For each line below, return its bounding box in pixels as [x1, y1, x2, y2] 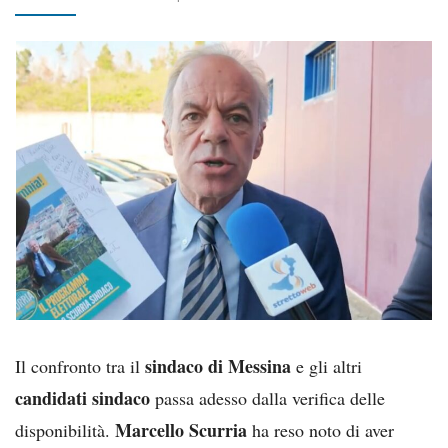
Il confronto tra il [15, 353, 145, 378]
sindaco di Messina [145, 352, 291, 379]
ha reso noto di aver [247, 417, 394, 442]
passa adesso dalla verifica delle [150, 385, 385, 410]
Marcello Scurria [115, 416, 247, 443]
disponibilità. [15, 417, 115, 442]
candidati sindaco [15, 384, 150, 411]
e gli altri [291, 353, 362, 378]
